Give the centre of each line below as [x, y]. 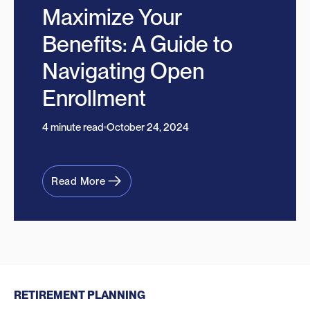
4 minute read [73, 128]
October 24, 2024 [147, 128]
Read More [78, 182]
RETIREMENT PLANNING [80, 295]
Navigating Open [123, 71]
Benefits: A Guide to [137, 44]
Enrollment [94, 98]
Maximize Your [111, 17]
